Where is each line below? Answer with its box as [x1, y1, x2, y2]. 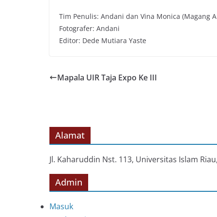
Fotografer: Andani [59, 24, 120, 33]
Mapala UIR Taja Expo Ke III [57, 72, 157, 83]
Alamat [55, 129, 85, 141]
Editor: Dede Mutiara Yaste [59, 36, 146, 46]
